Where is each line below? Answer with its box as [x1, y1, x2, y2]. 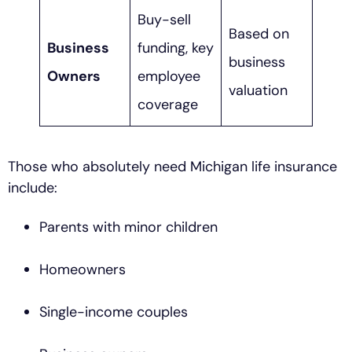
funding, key [137, 38, 214, 57]
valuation [229, 80, 288, 100]
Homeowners [39, 259, 126, 279]
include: [8, 178, 57, 197]
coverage [137, 94, 198, 114]
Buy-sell [137, 9, 191, 29]
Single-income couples [39, 302, 188, 321]
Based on [229, 24, 289, 43]
